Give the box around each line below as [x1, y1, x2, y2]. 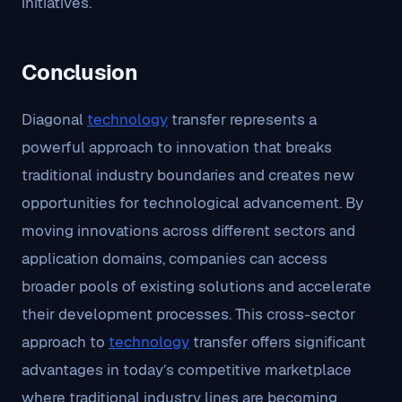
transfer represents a [168, 109, 317, 129]
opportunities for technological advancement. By [22, 193, 363, 213]
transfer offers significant [189, 332, 366, 352]
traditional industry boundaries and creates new [22, 165, 354, 185]
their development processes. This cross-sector [22, 304, 355, 324]
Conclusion [22, 58, 137, 86]
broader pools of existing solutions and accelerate [22, 276, 371, 296]
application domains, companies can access [22, 249, 328, 268]
